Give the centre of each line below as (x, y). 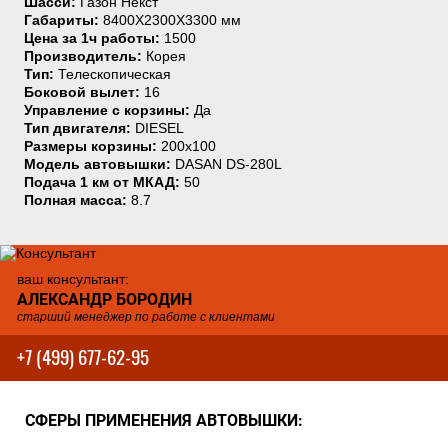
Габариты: (63, 20)
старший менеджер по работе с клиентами (146, 317)
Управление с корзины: (109, 110)
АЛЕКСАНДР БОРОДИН (104, 299)
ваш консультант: (73, 279)
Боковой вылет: (84, 92)
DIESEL (159, 128)
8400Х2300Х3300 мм (172, 20)
